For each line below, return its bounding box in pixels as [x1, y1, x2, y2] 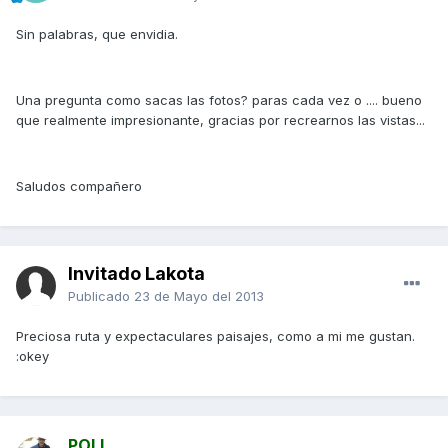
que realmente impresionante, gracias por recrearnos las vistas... [16, 112, 425, 129]
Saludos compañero [16, 178, 142, 195]
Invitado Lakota [68, 263, 205, 285]
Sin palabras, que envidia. [16, 26, 178, 43]
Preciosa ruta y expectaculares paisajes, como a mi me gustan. [16, 328, 415, 345]
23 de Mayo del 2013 [134, 288, 264, 305]
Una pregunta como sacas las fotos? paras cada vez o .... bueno [16, 92, 422, 109]
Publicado [68, 288, 134, 305]
